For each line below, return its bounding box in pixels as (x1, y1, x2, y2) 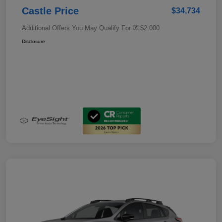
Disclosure (22, 38, 45, 44)
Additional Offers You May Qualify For (22, 24, 131, 32)
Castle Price (22, 5, 79, 16)
